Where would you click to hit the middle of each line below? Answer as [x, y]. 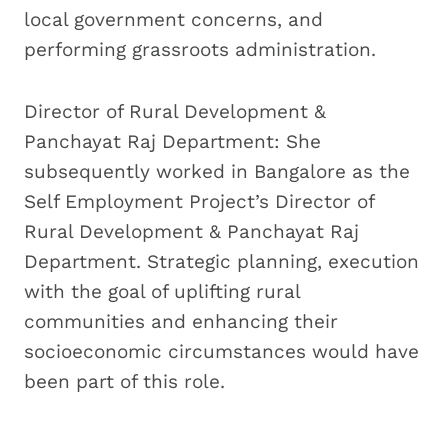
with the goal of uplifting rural [162, 291]
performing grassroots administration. [200, 49]
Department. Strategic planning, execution [221, 261]
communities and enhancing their [181, 321]
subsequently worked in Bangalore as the [217, 171]
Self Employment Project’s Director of [199, 201]
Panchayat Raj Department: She [172, 141]
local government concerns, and [173, 19]
